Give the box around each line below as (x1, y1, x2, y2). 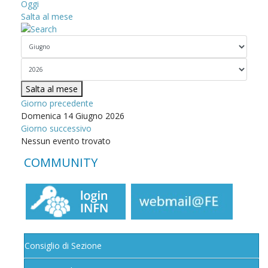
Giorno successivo (21, 123, 92, 135)
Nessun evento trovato (21, 135, 111, 147)
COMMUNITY (24, 154, 98, 171)
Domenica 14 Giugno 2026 (21, 110, 124, 122)
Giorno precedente (21, 98, 93, 109)
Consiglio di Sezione (25, 240, 102, 252)
